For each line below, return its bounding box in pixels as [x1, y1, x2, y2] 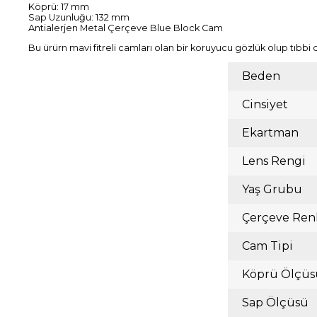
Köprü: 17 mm [28, 1, 89, 13]
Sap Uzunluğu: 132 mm [28, 12, 129, 23]
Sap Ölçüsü [242, 295, 309, 309]
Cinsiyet [242, 97, 288, 111]
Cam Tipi [242, 238, 293, 253]
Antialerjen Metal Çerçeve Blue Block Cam [28, 23, 225, 34]
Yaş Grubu [242, 182, 302, 196]
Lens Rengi [242, 154, 306, 168]
